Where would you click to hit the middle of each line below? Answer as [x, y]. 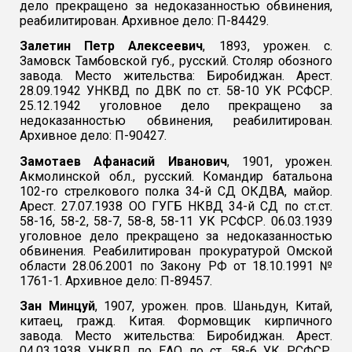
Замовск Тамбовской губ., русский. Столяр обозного [176, 61]
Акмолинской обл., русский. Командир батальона [176, 176]
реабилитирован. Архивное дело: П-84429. [145, 20]
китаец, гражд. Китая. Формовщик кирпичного [176, 321]
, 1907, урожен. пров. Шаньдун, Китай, [213, 306]
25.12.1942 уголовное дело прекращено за [176, 106]
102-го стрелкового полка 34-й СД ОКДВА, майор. [176, 191]
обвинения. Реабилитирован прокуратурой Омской [176, 251]
